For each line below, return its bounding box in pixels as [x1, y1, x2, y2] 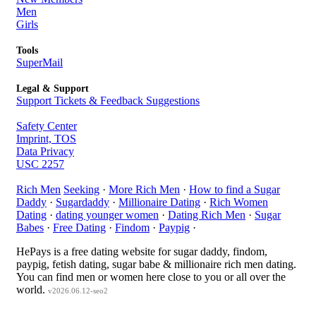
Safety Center [16, 120, 77, 132]
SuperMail [16, 56, 63, 68]
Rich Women [209, 196, 268, 208]
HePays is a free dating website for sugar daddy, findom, [16, 245, 267, 257]
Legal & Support [16, 83, 89, 94]
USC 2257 [16, 158, 64, 170]
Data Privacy [16, 145, 74, 157]
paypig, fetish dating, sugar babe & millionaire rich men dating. [16, 258, 296, 270]
